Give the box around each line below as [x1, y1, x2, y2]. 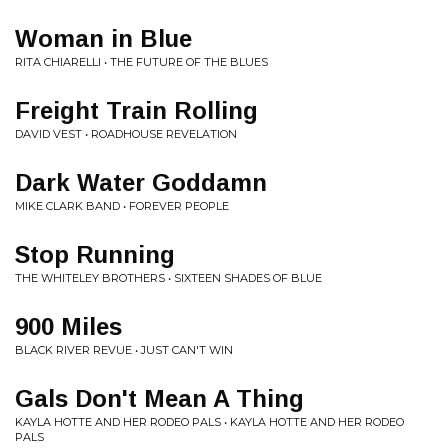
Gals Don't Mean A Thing [15, 385, 304, 412]
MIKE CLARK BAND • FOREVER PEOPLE [15, 199, 229, 213]
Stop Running [15, 241, 175, 268]
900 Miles [15, 313, 122, 340]
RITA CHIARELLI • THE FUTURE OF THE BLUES [15, 55, 268, 69]
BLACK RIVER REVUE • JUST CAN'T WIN [15, 343, 233, 357]
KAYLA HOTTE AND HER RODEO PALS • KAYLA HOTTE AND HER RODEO [15, 415, 404, 429]
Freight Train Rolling [15, 97, 258, 124]
